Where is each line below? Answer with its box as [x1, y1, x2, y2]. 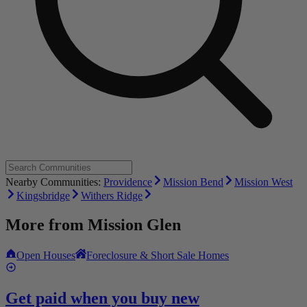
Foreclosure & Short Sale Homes [86, 249, 229, 261]
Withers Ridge [81, 190, 143, 202]
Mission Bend [163, 176, 223, 188]
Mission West [234, 176, 293, 188]
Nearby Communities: [5, 176, 103, 188]
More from [5, 216, 88, 234]
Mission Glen [88, 216, 181, 234]
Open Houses [16, 249, 75, 261]
